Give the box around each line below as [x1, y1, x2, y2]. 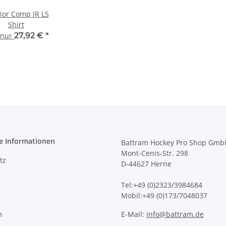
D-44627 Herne [121, 159, 172, 169]
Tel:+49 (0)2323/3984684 [121, 180, 202, 190]
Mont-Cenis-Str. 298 [121, 148, 188, 158]
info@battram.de [146, 209, 204, 219]
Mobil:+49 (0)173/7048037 [121, 191, 207, 201]
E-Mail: [121, 209, 146, 219]
